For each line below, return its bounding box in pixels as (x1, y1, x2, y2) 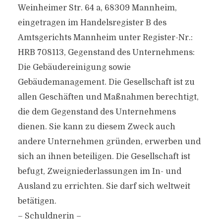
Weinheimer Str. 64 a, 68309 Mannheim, (17, 3, 177, 12)
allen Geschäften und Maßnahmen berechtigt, (17, 93, 199, 102)
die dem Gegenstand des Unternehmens (17, 108, 176, 116)
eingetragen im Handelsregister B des (17, 18, 166, 27)
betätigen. (17, 197, 56, 206)
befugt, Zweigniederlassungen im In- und (17, 167, 181, 176)
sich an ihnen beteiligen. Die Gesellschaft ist (17, 152, 190, 161)
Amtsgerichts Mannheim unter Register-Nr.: (17, 33, 193, 42)
